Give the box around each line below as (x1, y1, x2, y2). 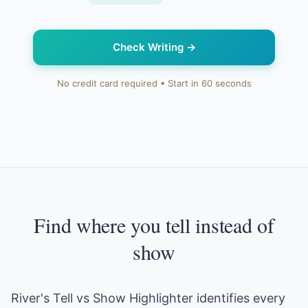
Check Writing (112, 41, 184, 54)
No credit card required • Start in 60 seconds (56, 78, 252, 89)
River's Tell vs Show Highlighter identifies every (11, 291, 285, 305)
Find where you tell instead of (34, 211, 274, 239)
